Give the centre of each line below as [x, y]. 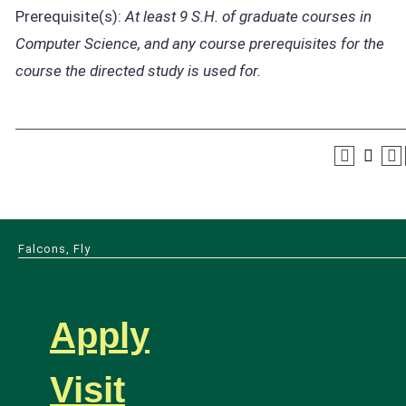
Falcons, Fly [54, 249]
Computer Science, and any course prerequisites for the [200, 43]
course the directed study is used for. [138, 71]
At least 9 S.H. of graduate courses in [248, 16]
